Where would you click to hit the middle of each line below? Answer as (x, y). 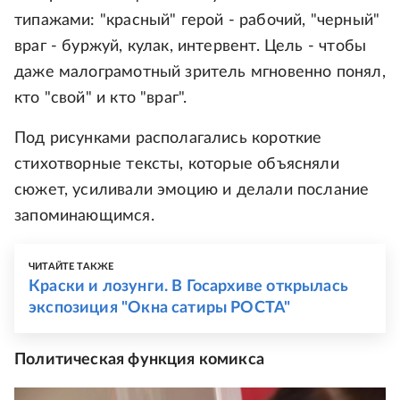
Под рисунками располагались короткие (168, 138)
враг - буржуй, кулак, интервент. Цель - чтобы (191, 46)
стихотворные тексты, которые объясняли (177, 164)
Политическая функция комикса (140, 359)
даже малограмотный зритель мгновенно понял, (200, 72)
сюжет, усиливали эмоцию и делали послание (192, 190)
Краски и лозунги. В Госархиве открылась (189, 286)
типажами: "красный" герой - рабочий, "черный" (197, 20)
